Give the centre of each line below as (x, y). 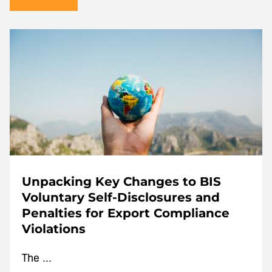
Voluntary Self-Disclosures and (121, 197)
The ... (37, 257)
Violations (54, 229)
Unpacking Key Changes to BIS (121, 181)
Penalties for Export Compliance (126, 213)
